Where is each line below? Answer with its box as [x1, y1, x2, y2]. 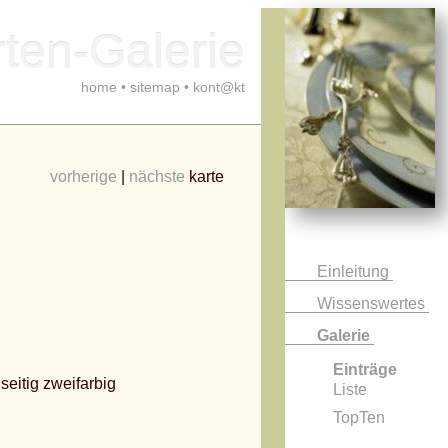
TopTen [333, 409, 385, 426]
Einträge [333, 361, 397, 378]
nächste [129, 168, 185, 185]
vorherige [50, 168, 117, 185]
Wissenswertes [317, 295, 429, 312]
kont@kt [193, 79, 245, 95]
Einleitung [317, 263, 393, 280]
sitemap [130, 79, 180, 95]
